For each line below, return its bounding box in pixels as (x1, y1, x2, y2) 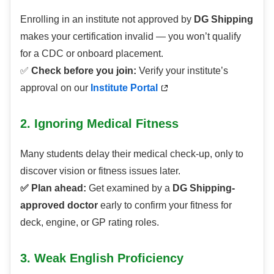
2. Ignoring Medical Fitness (20, 117, 179, 131)
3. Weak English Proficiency (20, 251, 183, 265)
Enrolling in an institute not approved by (20, 14, 194, 25)
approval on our (20, 83, 91, 94)
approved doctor (20, 200, 98, 211)
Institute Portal (91, 83, 158, 94)
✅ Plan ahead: (20, 183, 89, 194)
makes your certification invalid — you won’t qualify (20, 31, 241, 42)
